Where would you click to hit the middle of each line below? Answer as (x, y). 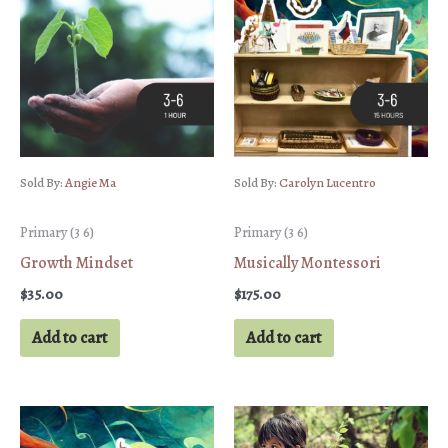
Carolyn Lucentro (327, 183)
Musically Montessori (307, 263)
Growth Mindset (76, 263)
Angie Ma (90, 183)
